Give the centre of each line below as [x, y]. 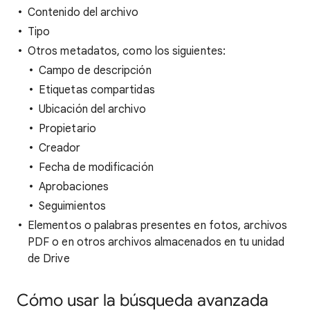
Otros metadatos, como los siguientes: [127, 51]
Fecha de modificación [96, 167]
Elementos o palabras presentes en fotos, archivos [157, 226]
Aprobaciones [74, 187]
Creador [60, 148]
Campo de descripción [95, 71]
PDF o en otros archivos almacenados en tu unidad [156, 242]
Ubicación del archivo [92, 109]
